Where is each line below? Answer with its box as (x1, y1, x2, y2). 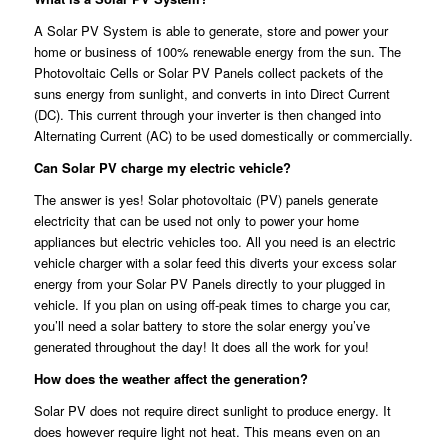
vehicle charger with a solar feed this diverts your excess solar (33, 253, 396, 273)
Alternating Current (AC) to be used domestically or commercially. (33, 126, 413, 146)
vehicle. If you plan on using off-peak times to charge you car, (33, 295, 391, 315)
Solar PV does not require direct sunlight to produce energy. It (33, 401, 391, 421)
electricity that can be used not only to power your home (33, 211, 359, 231)
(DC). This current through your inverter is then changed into (33, 105, 381, 125)
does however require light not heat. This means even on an (33, 422, 380, 442)
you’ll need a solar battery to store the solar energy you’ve (33, 316, 370, 336)
